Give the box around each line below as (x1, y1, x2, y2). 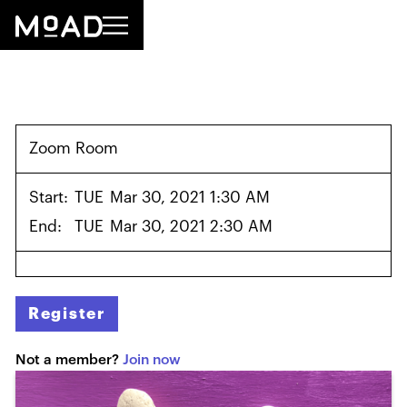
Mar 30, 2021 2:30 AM (109, 218, 273, 234)
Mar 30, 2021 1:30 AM (109, 190, 270, 205)
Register (28, 305, 105, 322)
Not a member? (15, 352, 124, 368)
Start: (29, 190, 69, 205)
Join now (123, 352, 182, 368)
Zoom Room (29, 141, 119, 157)
